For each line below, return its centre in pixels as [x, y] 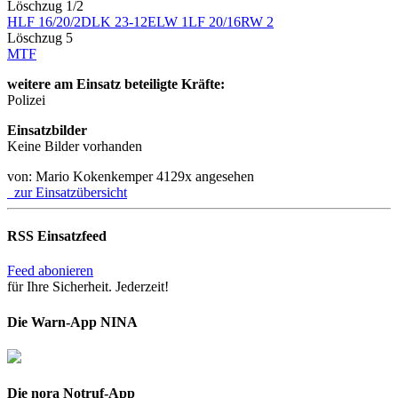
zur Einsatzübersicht [67, 192]
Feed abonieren [50, 271]
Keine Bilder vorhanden [75, 146]
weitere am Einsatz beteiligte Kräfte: [116, 84]
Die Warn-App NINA [72, 322]
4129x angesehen [205, 176]
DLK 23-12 [114, 21]
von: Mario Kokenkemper [82, 176]
